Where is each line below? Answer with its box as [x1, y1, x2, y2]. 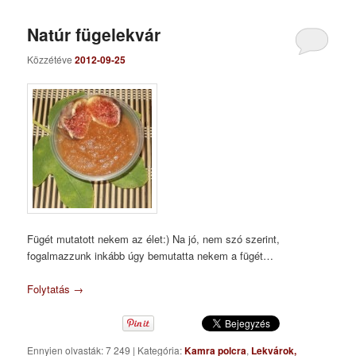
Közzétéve [27, 52, 75, 66]
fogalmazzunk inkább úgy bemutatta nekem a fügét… [27, 247, 274, 263]
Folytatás [27, 281, 74, 297]
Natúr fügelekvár [27, 22, 161, 47]
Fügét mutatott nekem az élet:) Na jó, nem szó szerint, [27, 230, 281, 246]
